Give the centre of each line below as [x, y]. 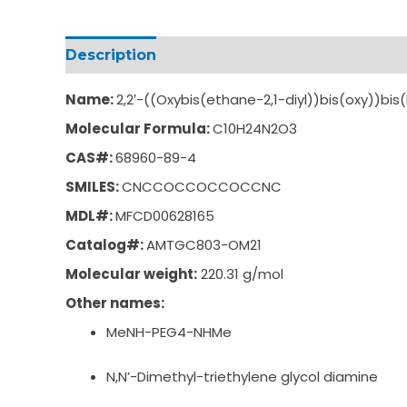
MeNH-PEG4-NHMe [169, 333]
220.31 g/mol [240, 274]
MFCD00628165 [165, 216]
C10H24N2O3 [255, 129]
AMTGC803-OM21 [204, 245]
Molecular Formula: [139, 129]
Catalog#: [106, 245]
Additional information [264, 55]
